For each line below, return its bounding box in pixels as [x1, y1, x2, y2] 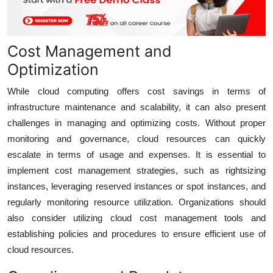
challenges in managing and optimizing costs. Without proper [7, 117, 266, 128]
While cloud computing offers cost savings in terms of [7, 85, 266, 96]
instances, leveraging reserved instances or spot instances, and [7, 180, 266, 191]
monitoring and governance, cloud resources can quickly [7, 133, 266, 144]
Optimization [7, 60, 99, 79]
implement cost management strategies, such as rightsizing [7, 165, 266, 175]
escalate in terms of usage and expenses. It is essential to [7, 149, 266, 160]
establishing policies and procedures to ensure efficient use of [7, 228, 266, 239]
